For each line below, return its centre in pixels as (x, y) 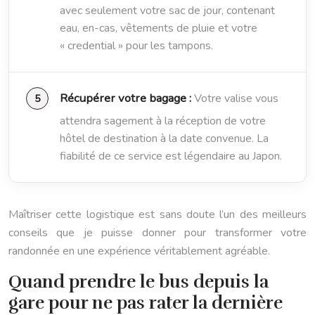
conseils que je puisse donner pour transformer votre (157, 232)
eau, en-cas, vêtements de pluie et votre (159, 28)
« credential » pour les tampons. (136, 46)
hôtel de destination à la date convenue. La (164, 138)
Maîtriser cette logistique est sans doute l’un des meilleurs (157, 214)
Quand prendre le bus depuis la (139, 281)
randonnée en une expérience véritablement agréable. (139, 251)
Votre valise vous (235, 99)
